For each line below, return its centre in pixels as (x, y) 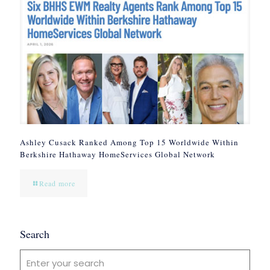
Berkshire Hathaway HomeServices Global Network (118, 154)
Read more (57, 183)
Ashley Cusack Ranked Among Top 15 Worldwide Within (129, 142)
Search (35, 234)
